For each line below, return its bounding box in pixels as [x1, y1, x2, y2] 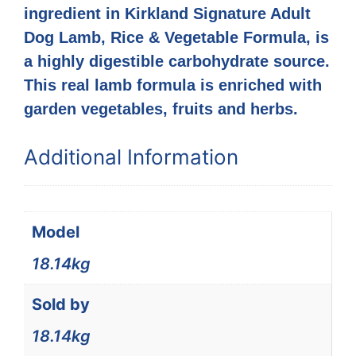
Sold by [32, 295, 90, 315]
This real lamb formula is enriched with [24, 76, 322, 95]
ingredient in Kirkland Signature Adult [24, 5, 311, 23]
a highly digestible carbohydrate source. [24, 52, 330, 71]
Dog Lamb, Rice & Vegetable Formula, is [24, 29, 329, 47]
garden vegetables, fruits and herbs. [24, 100, 298, 118]
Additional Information [24, 145, 238, 170]
